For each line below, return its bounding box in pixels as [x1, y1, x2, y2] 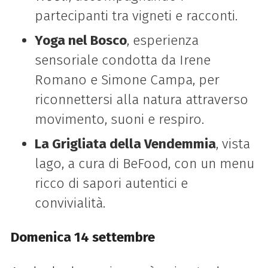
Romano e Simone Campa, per [34, 72, 220, 89]
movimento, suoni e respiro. [34, 111, 204, 128]
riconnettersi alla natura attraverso [34, 92, 248, 108]
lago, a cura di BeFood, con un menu [34, 156, 254, 172]
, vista [215, 136, 250, 153]
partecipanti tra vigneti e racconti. [34, 8, 237, 25]
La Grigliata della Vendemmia [34, 136, 216, 153]
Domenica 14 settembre [10, 229, 155, 246]
